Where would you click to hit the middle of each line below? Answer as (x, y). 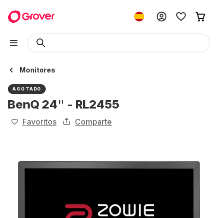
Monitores (37, 70)
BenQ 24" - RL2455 (64, 104)
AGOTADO (27, 89)
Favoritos (39, 122)
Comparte (93, 122)
